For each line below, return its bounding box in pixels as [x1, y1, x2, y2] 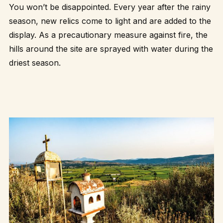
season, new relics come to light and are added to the [9, 15, 211, 26]
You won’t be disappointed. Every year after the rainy [9, 1, 211, 12]
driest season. [9, 57, 61, 68]
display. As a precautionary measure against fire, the [9, 29, 208, 40]
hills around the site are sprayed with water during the [9, 43, 213, 54]
